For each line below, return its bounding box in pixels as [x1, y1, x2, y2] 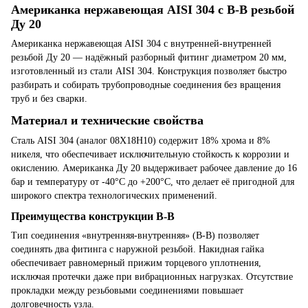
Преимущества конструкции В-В [11, 210, 175, 223]
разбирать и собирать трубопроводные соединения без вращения [11, 79, 280, 90]
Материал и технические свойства [11, 113, 203, 128]
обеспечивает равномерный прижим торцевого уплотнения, [11, 258, 261, 269]
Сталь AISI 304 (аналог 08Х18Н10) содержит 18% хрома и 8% [11, 135, 270, 146]
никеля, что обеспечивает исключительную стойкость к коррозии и [11, 148, 289, 159]
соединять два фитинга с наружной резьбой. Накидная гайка [11, 244, 264, 255]
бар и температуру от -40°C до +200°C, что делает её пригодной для [11, 176, 294, 187]
